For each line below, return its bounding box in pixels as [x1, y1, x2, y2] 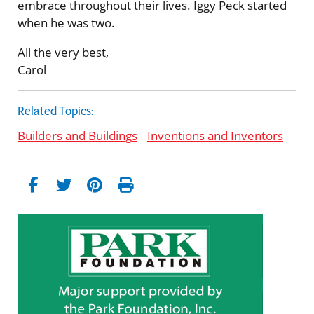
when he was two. [18, 14, 115, 31]
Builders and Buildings [18, 127, 137, 144]
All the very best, [18, 43, 109, 60]
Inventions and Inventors [147, 127, 283, 144]
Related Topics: [18, 102, 95, 119]
